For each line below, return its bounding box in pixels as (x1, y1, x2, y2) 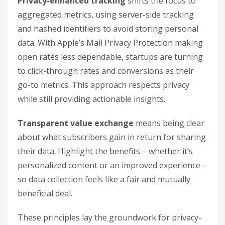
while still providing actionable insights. (18, 93, 165, 105)
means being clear (134, 118, 204, 129)
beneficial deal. (18, 188, 72, 199)
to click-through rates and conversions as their (18, 65, 194, 77)
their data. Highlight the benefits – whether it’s (18, 146, 193, 157)
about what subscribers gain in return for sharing (18, 132, 206, 143)
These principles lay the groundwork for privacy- (18, 212, 201, 223)
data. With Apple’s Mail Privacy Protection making (18, 37, 203, 49)
